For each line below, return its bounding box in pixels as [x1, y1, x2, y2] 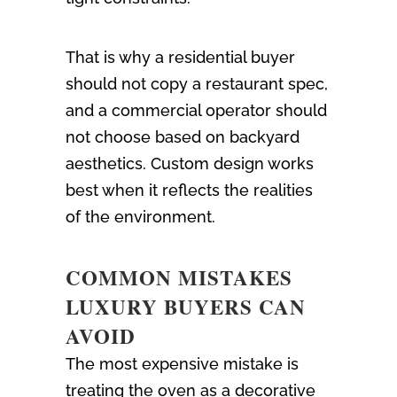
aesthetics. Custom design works [66, 154, 314, 174]
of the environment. [66, 207, 215, 227]
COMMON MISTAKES [66, 262, 292, 293]
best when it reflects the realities [66, 181, 313, 200]
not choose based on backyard [66, 128, 300, 147]
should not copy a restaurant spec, [66, 74, 328, 94]
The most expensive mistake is [66, 354, 299, 374]
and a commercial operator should [66, 101, 327, 121]
